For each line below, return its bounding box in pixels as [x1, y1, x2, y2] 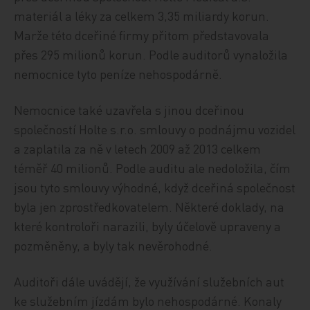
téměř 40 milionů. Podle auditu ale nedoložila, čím [14, 160, 291, 176]
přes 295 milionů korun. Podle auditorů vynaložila [14, 46, 289, 62]
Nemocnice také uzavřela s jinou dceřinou [14, 102, 245, 118]
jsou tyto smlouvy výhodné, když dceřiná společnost [14, 179, 296, 195]
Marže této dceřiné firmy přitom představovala [14, 27, 270, 43]
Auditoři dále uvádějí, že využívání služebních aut [14, 273, 285, 289]
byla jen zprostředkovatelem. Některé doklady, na [14, 199, 285, 215]
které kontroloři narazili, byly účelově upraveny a [14, 218, 282, 234]
